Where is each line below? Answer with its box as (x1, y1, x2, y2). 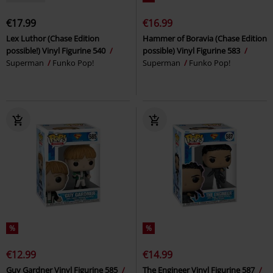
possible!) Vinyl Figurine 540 (6, 45, 107, 57)
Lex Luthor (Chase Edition (6, 33, 99, 44)
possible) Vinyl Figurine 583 (143, 45, 242, 57)
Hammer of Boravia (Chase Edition (143, 33, 267, 44)
